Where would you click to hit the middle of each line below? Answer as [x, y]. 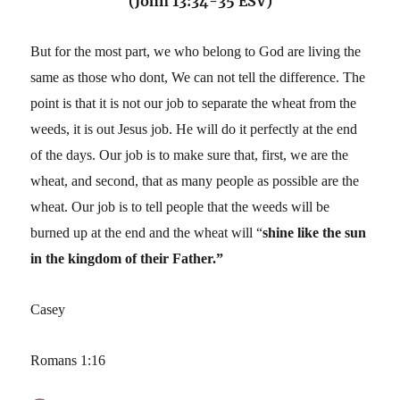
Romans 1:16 [68, 360]
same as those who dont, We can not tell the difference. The [198, 77]
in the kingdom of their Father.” [127, 258]
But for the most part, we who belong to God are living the [196, 51]
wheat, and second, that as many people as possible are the [195, 180]
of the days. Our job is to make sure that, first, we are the [190, 154]
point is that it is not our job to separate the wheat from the [194, 103]
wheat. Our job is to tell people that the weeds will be [180, 206]
